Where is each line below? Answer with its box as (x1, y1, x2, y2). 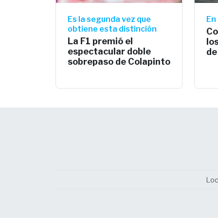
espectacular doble (68, 46, 151, 56)
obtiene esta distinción (68, 24, 157, 34)
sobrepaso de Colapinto (68, 56, 170, 67)
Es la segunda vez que (68, 14, 151, 24)
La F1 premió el (68, 36, 133, 46)
